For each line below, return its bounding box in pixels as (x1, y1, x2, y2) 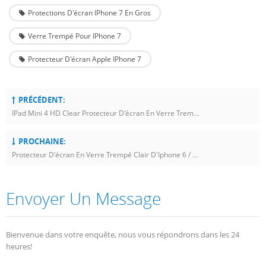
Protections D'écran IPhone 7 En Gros (28, 7, 151, 18)
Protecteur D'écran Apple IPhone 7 (28, 53, 141, 64)
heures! (6, 240, 32, 252)
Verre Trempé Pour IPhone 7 (28, 30, 121, 41)
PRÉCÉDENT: (18, 94, 65, 105)
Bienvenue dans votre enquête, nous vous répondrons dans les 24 (6, 229, 239, 240)
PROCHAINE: (18, 135, 66, 147)
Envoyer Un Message (6, 186, 161, 210)
